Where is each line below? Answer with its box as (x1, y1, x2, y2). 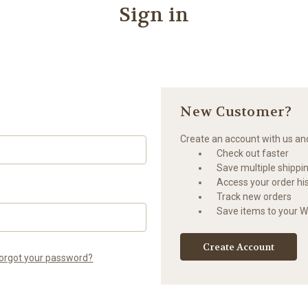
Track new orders (217, 190, 292, 202)
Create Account (203, 240, 275, 253)
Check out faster (217, 147, 289, 159)
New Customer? (180, 102, 292, 120)
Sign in (118, 2, 190, 27)
